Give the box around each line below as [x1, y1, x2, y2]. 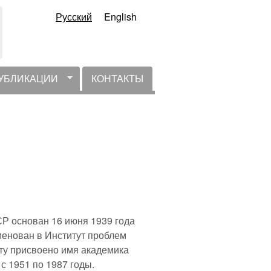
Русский [56, 10, 92, 24]
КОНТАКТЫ [91, 71, 143, 85]
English [104, 10, 137, 24]
